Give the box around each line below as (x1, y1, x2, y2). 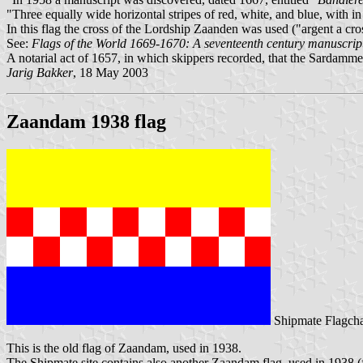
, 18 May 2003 (73, 66, 148, 80)
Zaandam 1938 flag (6, 111, 166, 133)
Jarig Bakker (6, 66, 73, 80)
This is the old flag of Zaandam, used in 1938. (6, 341, 241, 356)
